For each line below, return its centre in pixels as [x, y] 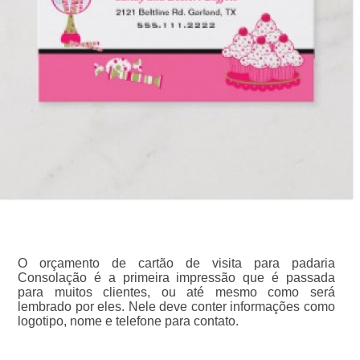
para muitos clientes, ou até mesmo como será [176, 292]
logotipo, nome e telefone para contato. [128, 321]
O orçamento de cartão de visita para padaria [176, 264]
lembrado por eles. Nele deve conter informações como [176, 307]
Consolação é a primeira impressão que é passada [176, 278]
